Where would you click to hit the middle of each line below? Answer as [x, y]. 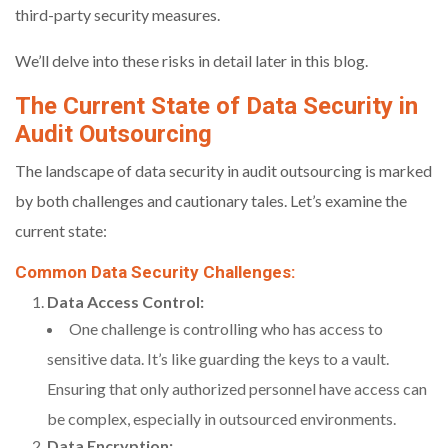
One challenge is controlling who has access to [226, 329]
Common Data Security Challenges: [155, 272]
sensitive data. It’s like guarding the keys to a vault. [218, 359]
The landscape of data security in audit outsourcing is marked [223, 171]
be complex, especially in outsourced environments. [221, 419]
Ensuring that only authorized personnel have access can [237, 389]
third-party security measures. [117, 15]
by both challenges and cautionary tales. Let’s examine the [211, 201]
